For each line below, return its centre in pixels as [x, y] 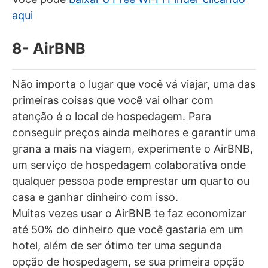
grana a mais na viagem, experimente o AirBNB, [133, 148]
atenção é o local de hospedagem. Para [112, 116]
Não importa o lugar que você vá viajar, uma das [134, 84]
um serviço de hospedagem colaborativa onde [129, 165]
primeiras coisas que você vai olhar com [113, 100]
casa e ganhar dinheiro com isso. [95, 197]
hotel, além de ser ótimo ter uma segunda [117, 245]
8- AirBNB [49, 48]
